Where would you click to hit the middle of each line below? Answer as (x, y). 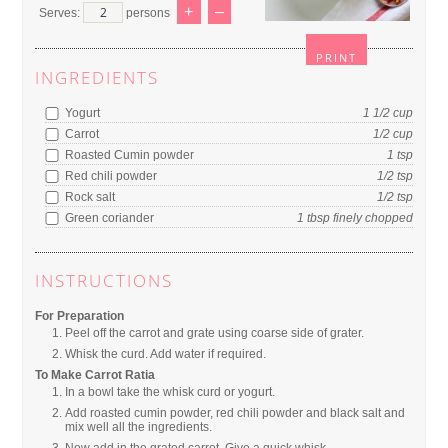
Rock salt (89, 196)
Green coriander (108, 217)
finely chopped (371, 217)
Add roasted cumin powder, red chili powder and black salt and (235, 413)
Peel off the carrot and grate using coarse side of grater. (215, 333)
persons (148, 12)
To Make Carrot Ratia (95, 375)
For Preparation (80, 316)
